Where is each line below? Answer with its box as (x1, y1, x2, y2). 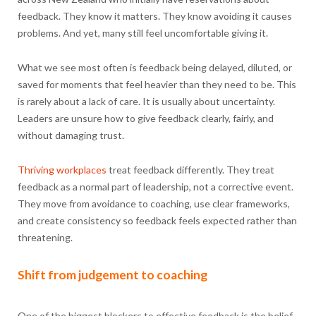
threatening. (17, 231, 73, 243)
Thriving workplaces (17, 163, 109, 176)
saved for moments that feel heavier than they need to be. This (17, 78, 296, 90)
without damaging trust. (17, 128, 124, 141)
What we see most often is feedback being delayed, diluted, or (17, 61, 292, 73)
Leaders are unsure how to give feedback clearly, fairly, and (17, 111, 274, 124)
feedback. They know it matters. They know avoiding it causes (17, 9, 292, 22)
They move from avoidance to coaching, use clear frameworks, (17, 197, 290, 209)
